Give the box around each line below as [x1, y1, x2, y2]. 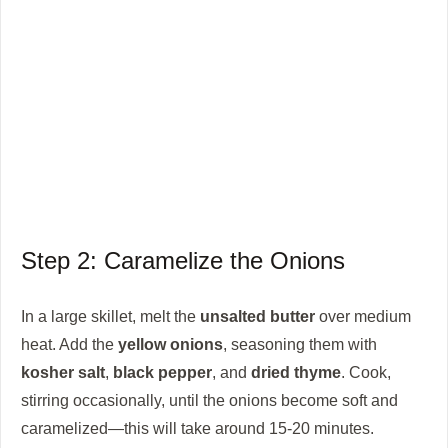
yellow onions [118, 334, 223, 353]
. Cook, [341, 362, 391, 381]
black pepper [113, 362, 212, 381]
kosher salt [21, 362, 105, 381]
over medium [315, 306, 411, 325]
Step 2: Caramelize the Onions [21, 246, 345, 274]
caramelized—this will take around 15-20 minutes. [21, 418, 374, 437]
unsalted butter [200, 306, 315, 325]
